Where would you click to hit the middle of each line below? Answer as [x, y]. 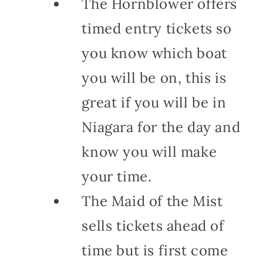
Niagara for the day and [161, 127]
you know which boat [154, 53]
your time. [117, 176]
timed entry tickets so [157, 28]
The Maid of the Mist [152, 201]
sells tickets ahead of [153, 225]
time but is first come [155, 250]
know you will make [149, 151]
